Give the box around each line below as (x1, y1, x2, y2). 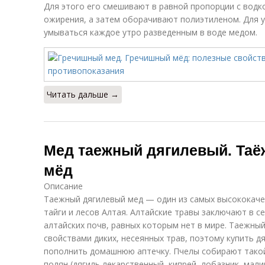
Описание (44, 180, 83, 192)
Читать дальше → (47, 89, 119, 100)
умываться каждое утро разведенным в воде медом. (44, 27, 257, 38)
